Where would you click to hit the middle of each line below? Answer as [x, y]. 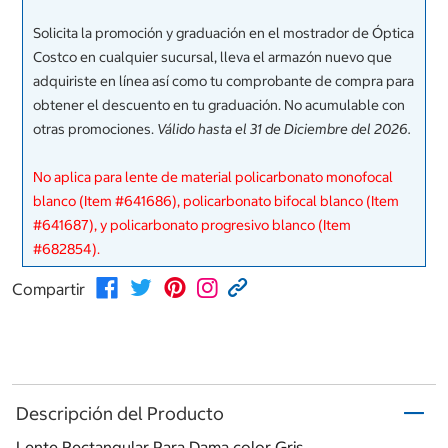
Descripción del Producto [120, 413]
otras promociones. [95, 129]
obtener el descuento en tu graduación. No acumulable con [219, 105]
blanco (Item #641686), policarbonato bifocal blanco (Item [216, 201]
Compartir [48, 289]
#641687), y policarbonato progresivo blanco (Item [192, 225]
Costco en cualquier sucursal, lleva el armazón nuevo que [212, 57]
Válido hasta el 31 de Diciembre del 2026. [284, 129]
